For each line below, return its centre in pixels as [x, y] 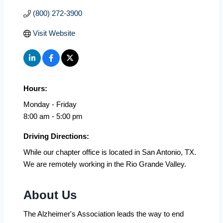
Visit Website [54, 33]
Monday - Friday [50, 104]
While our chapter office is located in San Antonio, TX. [110, 152]
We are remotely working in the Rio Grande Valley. [105, 164]
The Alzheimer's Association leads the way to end [104, 214]
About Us [50, 195]
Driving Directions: [56, 136]
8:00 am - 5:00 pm [53, 116]
